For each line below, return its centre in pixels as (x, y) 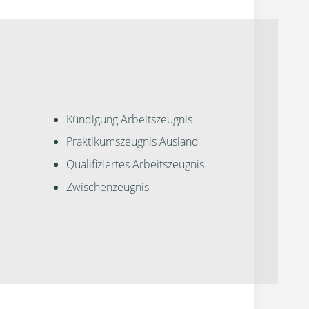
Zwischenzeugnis (108, 187)
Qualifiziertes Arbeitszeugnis (136, 165)
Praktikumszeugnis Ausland (133, 142)
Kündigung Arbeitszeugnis (130, 119)
